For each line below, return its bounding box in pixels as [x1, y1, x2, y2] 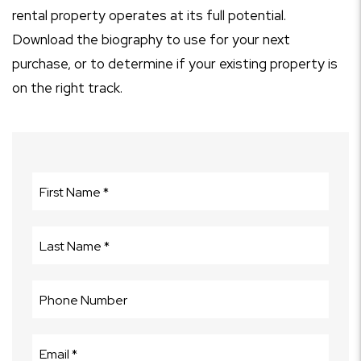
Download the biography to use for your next [12, 31, 290, 48]
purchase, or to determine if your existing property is [12, 55, 338, 73]
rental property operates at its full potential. [12, 6, 286, 24]
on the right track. [12, 79, 122, 97]
